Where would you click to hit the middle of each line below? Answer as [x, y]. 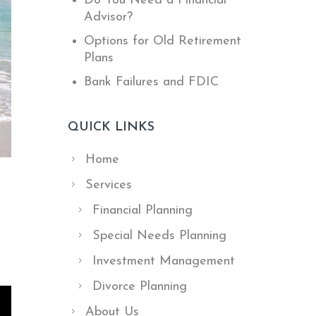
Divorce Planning [140, 287]
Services [109, 185]
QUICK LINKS [111, 127]
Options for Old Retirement [163, 41]
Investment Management [164, 261]
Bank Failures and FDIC [152, 82]
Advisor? [109, 17]
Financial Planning [142, 211]
